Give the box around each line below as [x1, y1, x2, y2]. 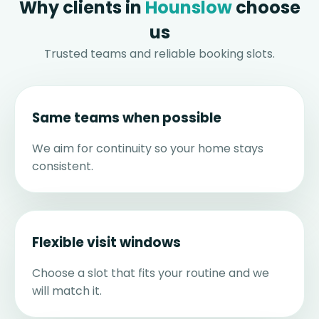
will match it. [32, 283, 102, 300]
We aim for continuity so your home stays [32, 140, 263, 157]
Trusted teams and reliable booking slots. [44, 46, 275, 63]
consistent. [32, 158, 93, 175]
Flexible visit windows [32, 233, 181, 253]
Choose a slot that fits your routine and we [32, 265, 269, 282]
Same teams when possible [32, 108, 221, 128]
